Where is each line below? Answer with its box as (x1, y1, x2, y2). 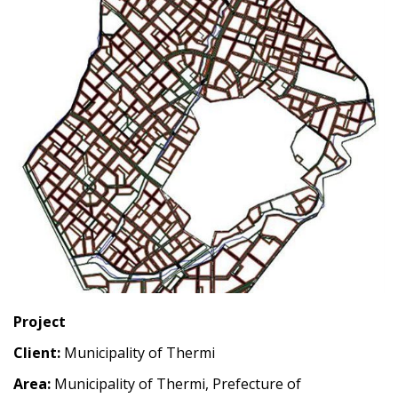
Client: (13, 343, 60, 363)
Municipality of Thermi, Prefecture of (51, 374, 301, 394)
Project (13, 312, 66, 332)
